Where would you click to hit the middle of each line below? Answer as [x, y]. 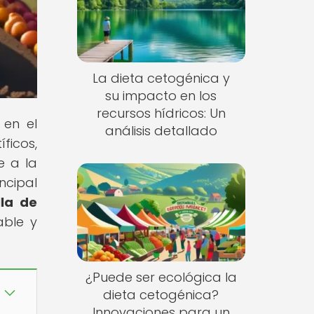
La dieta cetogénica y [161, 78]
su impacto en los [161, 96]
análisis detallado [161, 131]
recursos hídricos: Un [161, 114]
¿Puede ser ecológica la [161, 277]
